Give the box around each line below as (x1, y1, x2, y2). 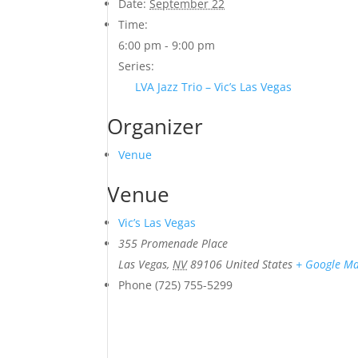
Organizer (107, 112, 204, 141)
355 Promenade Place (118, 236, 229, 251)
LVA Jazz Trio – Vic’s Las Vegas (135, 79, 292, 94)
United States (225, 257, 293, 272)
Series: (118, 58, 155, 74)
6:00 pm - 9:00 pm (118, 38, 216, 53)
